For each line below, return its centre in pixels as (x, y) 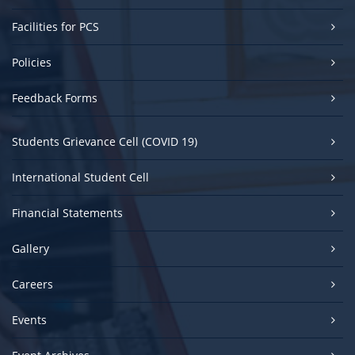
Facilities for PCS (55, 27)
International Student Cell (80, 177)
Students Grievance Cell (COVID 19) (105, 141)
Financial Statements (67, 213)
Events (29, 320)
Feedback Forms (55, 98)
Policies (32, 62)
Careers (32, 284)
